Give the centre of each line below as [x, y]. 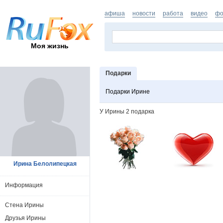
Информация [24, 185]
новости [144, 13]
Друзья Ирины [25, 218]
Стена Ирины [24, 205]
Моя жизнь [50, 46]
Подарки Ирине [128, 92]
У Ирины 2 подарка [127, 111]
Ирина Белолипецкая [45, 164]
